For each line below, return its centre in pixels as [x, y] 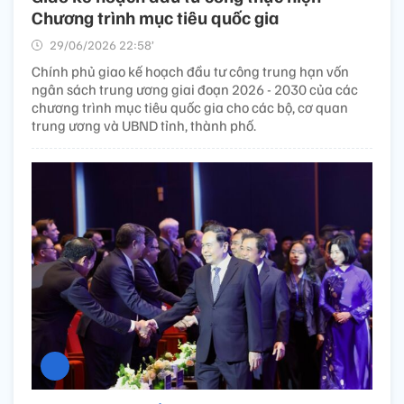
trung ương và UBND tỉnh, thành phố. [144, 125]
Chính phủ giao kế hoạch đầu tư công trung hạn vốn [190, 71]
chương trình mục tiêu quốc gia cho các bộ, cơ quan [190, 107]
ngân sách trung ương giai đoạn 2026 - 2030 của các [195, 89]
